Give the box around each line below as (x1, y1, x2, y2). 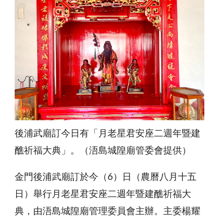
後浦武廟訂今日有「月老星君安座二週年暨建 (15, 129, 200, 138)
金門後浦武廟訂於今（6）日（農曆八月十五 (15, 172, 197, 182)
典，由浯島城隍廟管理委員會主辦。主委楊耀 (15, 206, 200, 216)
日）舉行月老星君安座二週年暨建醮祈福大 (15, 189, 191, 199)
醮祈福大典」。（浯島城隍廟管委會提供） (15, 146, 191, 155)
